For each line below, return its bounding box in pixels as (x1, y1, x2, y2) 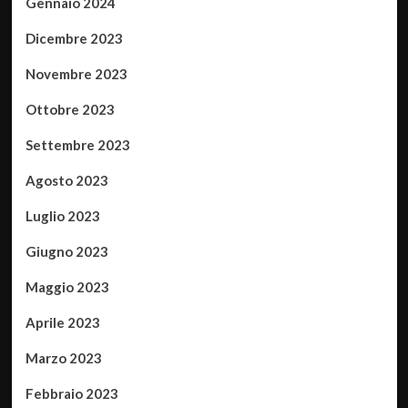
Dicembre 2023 (25, 30, 123, 46)
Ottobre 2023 (25, 101, 115, 117)
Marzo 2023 (25, 350, 102, 366)
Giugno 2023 (25, 243, 108, 260)
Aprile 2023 (25, 314, 100, 331)
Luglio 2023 (25, 208, 100, 224)
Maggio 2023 (25, 279, 109, 295)
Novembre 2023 (25, 66, 127, 82)
